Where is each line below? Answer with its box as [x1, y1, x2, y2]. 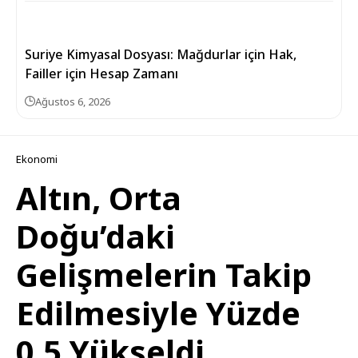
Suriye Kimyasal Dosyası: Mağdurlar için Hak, [25, 46, 296, 63]
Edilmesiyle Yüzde [16, 291, 300, 335]
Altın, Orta [16, 176, 181, 220]
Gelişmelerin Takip [16, 253, 312, 296]
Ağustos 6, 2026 [35, 94, 110, 109]
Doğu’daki [16, 214, 175, 258]
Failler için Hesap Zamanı [25, 65, 178, 82]
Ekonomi [16, 152, 58, 166]
